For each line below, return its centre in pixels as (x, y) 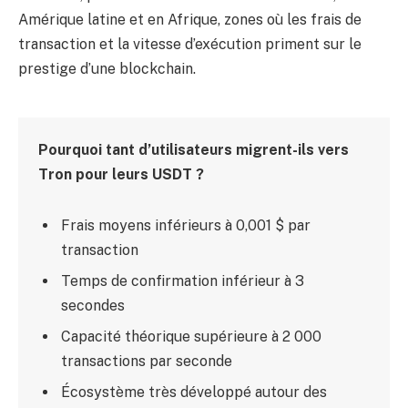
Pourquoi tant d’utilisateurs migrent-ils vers (194, 150)
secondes (93, 305)
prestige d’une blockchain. (107, 69)
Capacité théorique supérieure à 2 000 (192, 336)
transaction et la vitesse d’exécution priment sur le (190, 45)
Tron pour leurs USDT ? (122, 175)
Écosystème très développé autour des (194, 392)
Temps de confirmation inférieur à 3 (183, 280)
